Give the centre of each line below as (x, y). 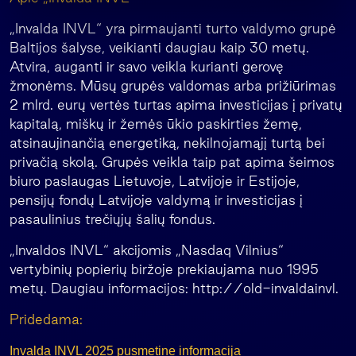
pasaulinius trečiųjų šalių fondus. (112, 219)
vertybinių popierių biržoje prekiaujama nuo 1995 (164, 269)
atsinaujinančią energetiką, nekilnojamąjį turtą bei (167, 143)
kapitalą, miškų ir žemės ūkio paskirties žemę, (156, 124)
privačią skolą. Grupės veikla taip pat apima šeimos (172, 162)
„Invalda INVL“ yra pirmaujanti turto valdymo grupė (173, 28)
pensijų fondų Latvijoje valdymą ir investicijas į (156, 200)
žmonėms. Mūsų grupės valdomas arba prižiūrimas (173, 85)
